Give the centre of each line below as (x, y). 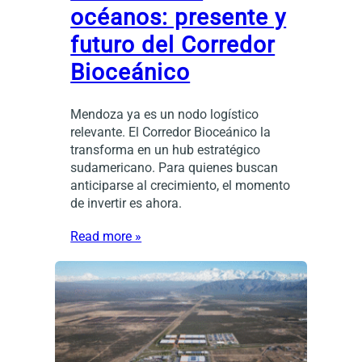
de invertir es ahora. (126, 203)
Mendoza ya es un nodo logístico (165, 114)
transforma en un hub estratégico (166, 149)
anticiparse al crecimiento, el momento (181, 185)
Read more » (106, 236)
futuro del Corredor (173, 44)
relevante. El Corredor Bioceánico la (171, 132)
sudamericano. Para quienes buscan (175, 167)
